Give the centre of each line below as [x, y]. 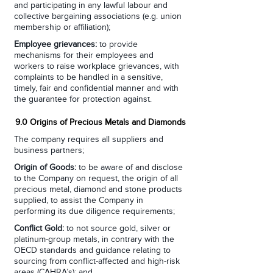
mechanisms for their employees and [84, 55]
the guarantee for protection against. [83, 99]
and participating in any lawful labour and [91, 5]
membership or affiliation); [62, 27]
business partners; [49, 151]
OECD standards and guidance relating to [92, 250]
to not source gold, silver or [117, 229]
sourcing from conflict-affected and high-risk [97, 261]
